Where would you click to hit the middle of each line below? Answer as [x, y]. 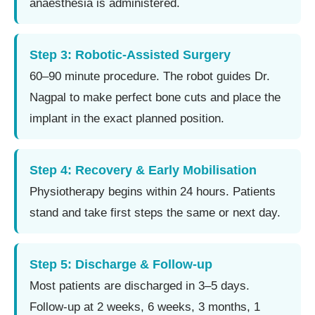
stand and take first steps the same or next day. [155, 212]
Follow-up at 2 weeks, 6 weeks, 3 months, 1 [145, 307]
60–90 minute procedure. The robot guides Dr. [150, 76]
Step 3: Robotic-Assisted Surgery [130, 54]
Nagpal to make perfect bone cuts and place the [155, 97]
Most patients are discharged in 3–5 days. [140, 285]
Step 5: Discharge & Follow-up [121, 264]
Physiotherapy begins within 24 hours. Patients [153, 191]
